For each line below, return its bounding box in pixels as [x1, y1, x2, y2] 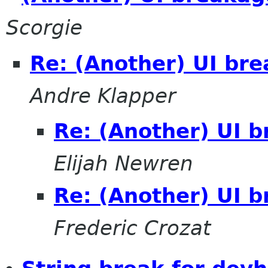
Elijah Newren [54, 151, 193, 176]
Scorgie [6, 16, 83, 40]
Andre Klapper [30, 83, 176, 108]
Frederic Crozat [54, 216, 211, 240]
